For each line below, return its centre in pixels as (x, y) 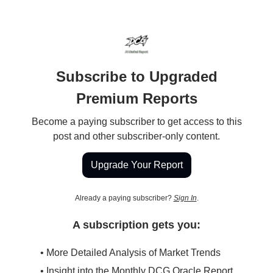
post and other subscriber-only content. (136, 136)
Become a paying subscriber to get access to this (136, 122)
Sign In (185, 198)
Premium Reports (136, 98)
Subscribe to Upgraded (136, 76)
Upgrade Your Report (136, 165)
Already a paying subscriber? (124, 198)
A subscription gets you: (136, 225)
